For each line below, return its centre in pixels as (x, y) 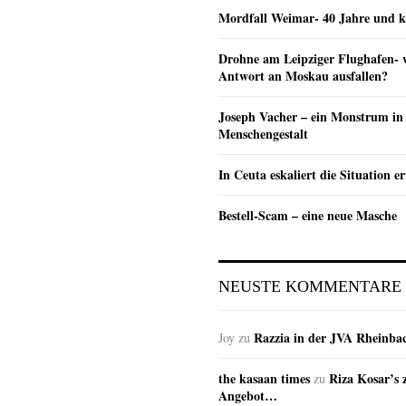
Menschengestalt (263, 133)
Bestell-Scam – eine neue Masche (308, 215)
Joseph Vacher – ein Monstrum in (311, 116)
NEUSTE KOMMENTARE (310, 286)
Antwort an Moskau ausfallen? (303, 75)
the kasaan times (264, 378)
